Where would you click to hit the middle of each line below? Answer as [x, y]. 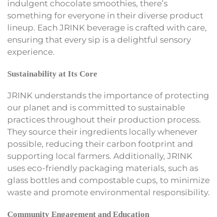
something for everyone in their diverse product [105, 16]
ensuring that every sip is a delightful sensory [99, 40]
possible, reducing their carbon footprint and [100, 144]
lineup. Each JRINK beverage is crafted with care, [107, 28]
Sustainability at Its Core [52, 74]
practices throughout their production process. [104, 120]
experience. [31, 52]
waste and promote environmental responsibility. [108, 193]
